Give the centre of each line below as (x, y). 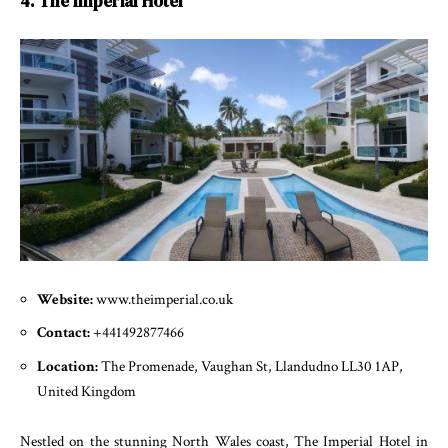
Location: (69, 366)
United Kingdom (86, 391)
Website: (66, 299)
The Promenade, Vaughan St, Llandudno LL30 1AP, (252, 366)
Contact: (65, 333)
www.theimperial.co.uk (164, 299)
